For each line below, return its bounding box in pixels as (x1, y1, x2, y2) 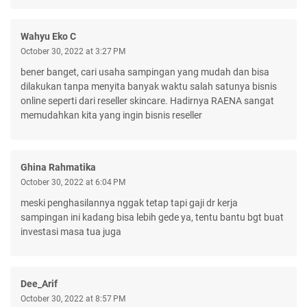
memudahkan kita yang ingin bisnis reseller (21, 109, 202, 121)
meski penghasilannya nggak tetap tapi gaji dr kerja (21, 197, 238, 208)
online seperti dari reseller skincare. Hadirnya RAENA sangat (21, 95, 274, 106)
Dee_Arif (21, 278, 58, 289)
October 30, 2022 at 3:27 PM (21, 46, 125, 56)
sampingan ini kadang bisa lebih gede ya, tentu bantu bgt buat (21, 211, 284, 223)
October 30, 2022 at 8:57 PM (21, 293, 125, 304)
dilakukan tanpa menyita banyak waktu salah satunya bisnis (21, 80, 277, 92)
